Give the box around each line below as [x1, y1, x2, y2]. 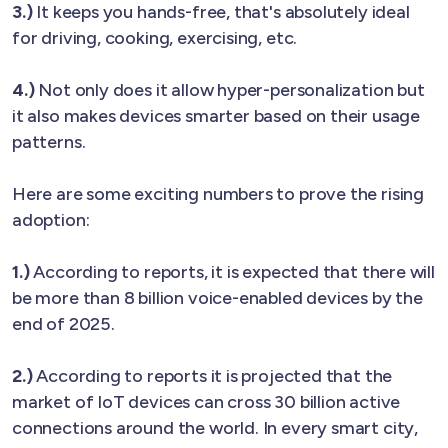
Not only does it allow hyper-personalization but [38, 78, 425, 101]
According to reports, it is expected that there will [33, 260, 435, 283]
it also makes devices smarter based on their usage [12, 104, 421, 127]
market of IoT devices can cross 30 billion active [12, 390, 401, 413]
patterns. [12, 130, 86, 153]
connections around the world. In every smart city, [12, 416, 419, 439]
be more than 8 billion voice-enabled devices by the [12, 286, 423, 309]
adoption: [12, 208, 90, 231]
